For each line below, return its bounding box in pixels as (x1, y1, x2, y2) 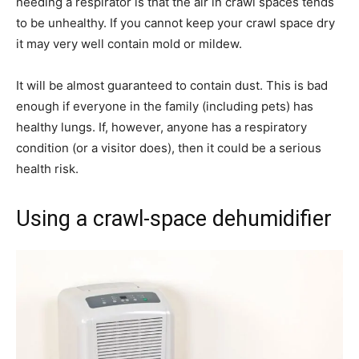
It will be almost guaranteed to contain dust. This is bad (16, 77, 328, 93)
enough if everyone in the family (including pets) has (16, 98, 313, 114)
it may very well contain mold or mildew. (16, 35, 242, 51)
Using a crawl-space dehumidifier (16, 205, 332, 232)
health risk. (16, 160, 79, 176)
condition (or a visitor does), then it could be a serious (16, 139, 321, 155)
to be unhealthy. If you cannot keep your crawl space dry (16, 14, 335, 30)
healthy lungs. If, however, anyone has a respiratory (16, 119, 307, 135)
